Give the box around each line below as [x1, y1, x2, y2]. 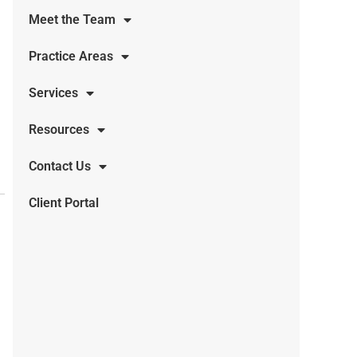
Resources [29, 122, 89, 137]
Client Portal [29, 195, 99, 210]
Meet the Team [29, 12, 116, 27]
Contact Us [29, 159, 91, 174]
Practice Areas [29, 49, 113, 64]
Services [29, 85, 78, 100]
